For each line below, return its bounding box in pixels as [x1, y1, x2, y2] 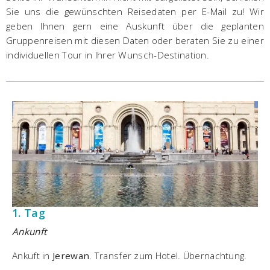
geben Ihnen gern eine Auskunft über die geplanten [6, 19, 264, 32]
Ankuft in [12, 249, 52, 262]
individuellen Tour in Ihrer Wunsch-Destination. [6, 48, 212, 61]
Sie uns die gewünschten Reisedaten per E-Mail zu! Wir [6, 5, 264, 17]
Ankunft [12, 225, 47, 237]
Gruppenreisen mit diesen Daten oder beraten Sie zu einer [6, 34, 264, 46]
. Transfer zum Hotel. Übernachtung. [89, 249, 250, 262]
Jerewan [52, 249, 90, 262]
